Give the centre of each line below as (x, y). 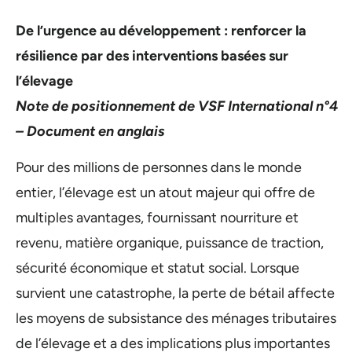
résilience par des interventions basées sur (152, 56)
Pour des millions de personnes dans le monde (159, 168)
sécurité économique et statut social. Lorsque (158, 268)
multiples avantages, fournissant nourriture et (157, 218)
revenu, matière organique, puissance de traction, (170, 243)
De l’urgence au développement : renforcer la (161, 31)
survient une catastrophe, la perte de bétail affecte (175, 293)
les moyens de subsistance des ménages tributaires (176, 319)
